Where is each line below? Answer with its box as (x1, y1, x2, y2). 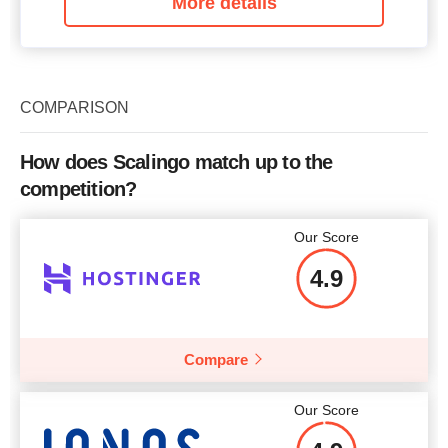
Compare (184, 350, 248, 368)
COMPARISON (20, 98, 129, 116)
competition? (20, 177, 137, 200)
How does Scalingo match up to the (20, 150, 333, 173)
